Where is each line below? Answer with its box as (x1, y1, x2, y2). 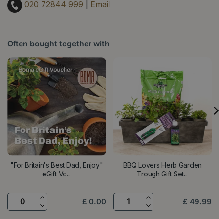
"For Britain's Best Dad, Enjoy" (10, 160, 103, 169)
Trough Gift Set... (137, 169, 188, 178)
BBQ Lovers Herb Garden (123, 160, 202, 169)
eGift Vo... (42, 169, 71, 178)
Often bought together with (7, 39, 109, 48)
